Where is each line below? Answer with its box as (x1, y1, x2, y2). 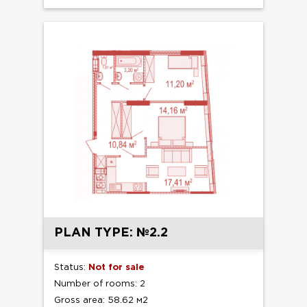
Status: (54, 264, 88, 272)
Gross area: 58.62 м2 (54, 297, 148, 305)
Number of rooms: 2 (54, 280, 145, 288)
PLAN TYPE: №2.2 (54, 228, 168, 239)
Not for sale (88, 264, 145, 272)
